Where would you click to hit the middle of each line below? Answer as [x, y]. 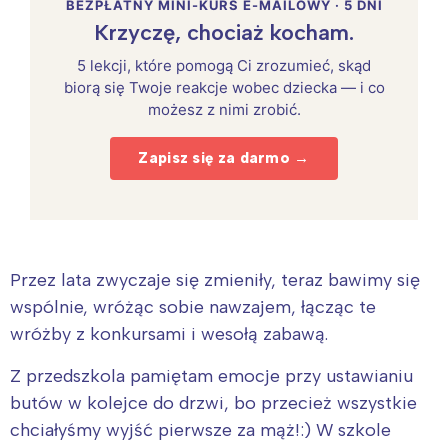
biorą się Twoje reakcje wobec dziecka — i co [224, 87]
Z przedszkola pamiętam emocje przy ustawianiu [211, 375]
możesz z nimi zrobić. [224, 109]
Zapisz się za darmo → [224, 157]
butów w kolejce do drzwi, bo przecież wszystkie [213, 402]
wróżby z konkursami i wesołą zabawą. [169, 333]
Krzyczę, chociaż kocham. [224, 32]
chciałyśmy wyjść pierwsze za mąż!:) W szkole [200, 429]
